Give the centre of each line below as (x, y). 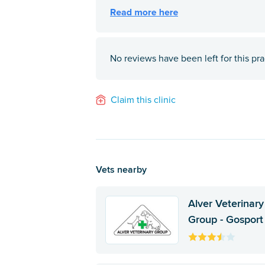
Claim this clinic (143, 100)
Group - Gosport (226, 219)
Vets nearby (121, 169)
